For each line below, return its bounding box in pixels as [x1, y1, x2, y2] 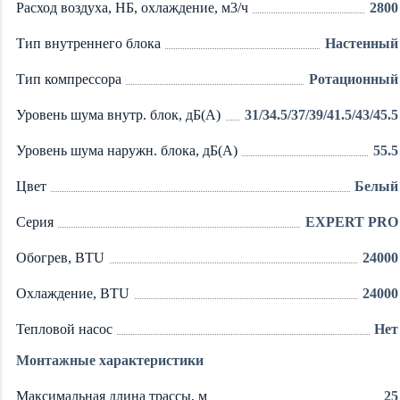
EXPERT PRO [305, 213, 398, 229]
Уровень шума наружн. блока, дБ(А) [16, 142, 237, 158]
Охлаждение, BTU [16, 285, 129, 301]
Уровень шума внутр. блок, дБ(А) [16, 106, 221, 122]
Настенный [325, 35, 398, 51]
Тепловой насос [16, 321, 112, 337]
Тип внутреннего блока [16, 35, 161, 51]
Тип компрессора [16, 71, 121, 87]
